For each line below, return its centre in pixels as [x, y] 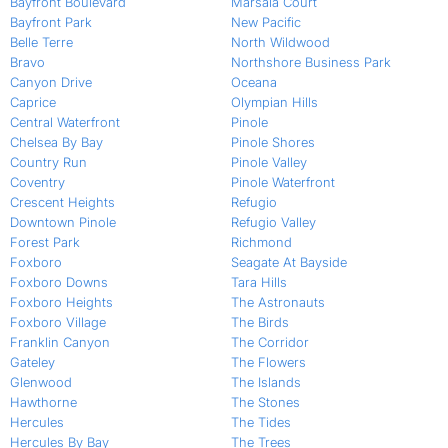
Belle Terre [41, 42]
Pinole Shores [272, 142]
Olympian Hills [274, 102]
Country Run [48, 162]
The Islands [265, 382]
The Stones [265, 402]
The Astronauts [277, 302]
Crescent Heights [62, 202]
